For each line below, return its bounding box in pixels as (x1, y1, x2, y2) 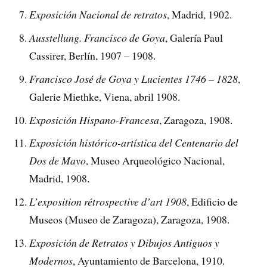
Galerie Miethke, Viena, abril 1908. (29, 89, 181, 104)
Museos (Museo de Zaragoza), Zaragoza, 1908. (29, 212, 230, 227)
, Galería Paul (165, 30, 223, 45)
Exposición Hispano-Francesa (29, 112, 160, 127)
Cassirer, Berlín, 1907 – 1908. (29, 48, 156, 63)
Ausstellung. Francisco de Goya (29, 30, 166, 45)
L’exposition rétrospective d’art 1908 (29, 194, 187, 209)
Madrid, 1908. (29, 171, 90, 186)
